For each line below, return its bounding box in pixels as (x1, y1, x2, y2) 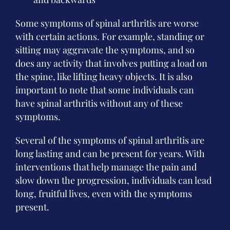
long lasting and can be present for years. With (15, 147, 205, 160)
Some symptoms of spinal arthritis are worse (15, 17, 199, 29)
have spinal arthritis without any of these (15, 97, 183, 109)
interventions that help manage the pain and (15, 161, 197, 173)
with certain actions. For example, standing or (15, 30, 204, 43)
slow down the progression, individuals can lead (15, 174, 212, 186)
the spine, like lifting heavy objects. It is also (15, 70, 193, 83)
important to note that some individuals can (15, 84, 194, 96)
